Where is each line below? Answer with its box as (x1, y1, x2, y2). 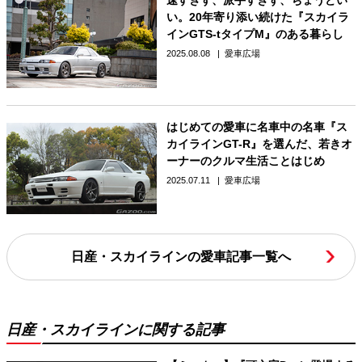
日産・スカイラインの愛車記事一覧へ (71, 249, 291, 263)
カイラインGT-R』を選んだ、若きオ (166, 137, 352, 150)
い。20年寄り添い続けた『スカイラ (166, 10, 349, 23)
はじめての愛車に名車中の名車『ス (166, 120, 347, 133)
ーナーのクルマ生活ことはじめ (166, 154, 325, 167)
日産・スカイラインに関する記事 (6, 321, 225, 338)
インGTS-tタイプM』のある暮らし (166, 27, 343, 40)
